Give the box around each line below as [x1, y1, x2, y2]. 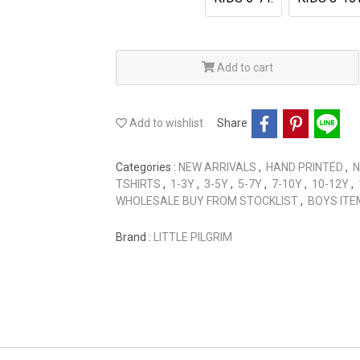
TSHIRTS [116, 177, 163, 190]
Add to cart [216, 60, 273, 74]
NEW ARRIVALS [178, 160, 259, 174]
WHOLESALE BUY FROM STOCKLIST [116, 194, 301, 207]
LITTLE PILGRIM [153, 230, 232, 243]
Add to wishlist [127, 117, 203, 130]
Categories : [116, 160, 178, 174]
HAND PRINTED [266, 160, 346, 174]
